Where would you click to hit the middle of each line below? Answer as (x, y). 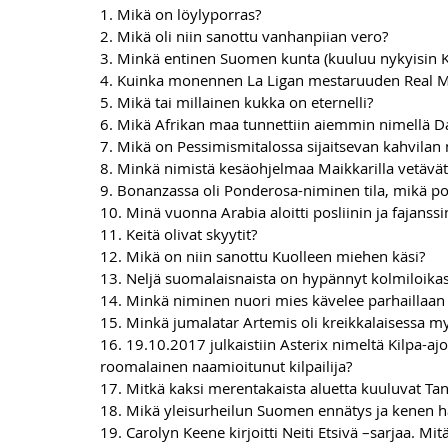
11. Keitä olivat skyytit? (178, 234)
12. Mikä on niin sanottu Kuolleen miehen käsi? (262, 256)
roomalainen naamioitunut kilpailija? (226, 366)
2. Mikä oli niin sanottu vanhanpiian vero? (244, 36)
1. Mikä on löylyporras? (180, 14)
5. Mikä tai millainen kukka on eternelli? (236, 102)
